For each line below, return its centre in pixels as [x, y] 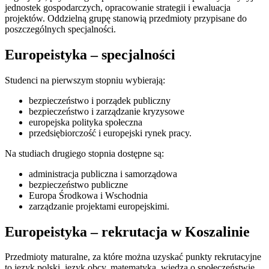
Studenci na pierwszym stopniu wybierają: [85, 80]
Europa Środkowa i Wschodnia [88, 195]
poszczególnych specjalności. [60, 29]
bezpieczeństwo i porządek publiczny [100, 100]
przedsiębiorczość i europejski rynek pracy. [110, 133]
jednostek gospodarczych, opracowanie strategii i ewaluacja [118, 7]
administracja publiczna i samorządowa [103, 174]
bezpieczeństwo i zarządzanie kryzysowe [107, 111]
